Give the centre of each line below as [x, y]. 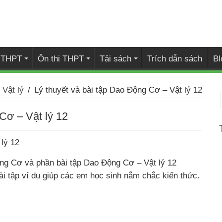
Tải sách [115, 59]
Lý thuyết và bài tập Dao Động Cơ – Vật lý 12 [118, 90]
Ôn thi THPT [60, 59]
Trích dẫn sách [174, 59]
